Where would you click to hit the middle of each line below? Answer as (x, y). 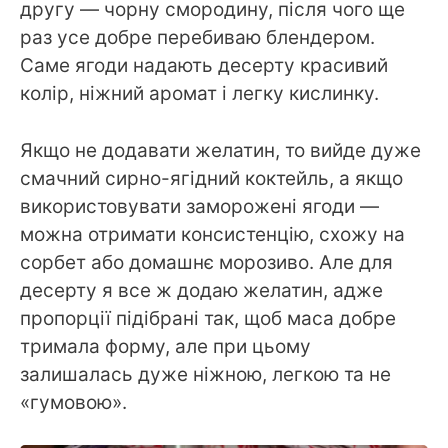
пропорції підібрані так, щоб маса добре (208, 318)
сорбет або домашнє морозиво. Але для (206, 262)
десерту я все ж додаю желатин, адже (201, 290)
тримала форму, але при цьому (165, 346)
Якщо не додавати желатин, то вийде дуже (220, 150)
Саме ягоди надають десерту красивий (204, 66)
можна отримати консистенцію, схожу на (212, 234)
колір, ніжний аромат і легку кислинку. (199, 94)
